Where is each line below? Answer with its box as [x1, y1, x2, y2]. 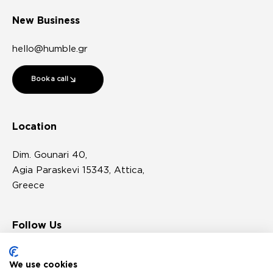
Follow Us [12, 219, 62, 231]
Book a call [31, 75, 68, 83]
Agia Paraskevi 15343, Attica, [12, 165, 144, 175]
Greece [12, 180, 44, 191]
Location [12, 121, 57, 132]
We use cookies [9, 260, 77, 269]
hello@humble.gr [12, 43, 88, 54]
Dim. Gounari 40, [12, 149, 87, 160]
